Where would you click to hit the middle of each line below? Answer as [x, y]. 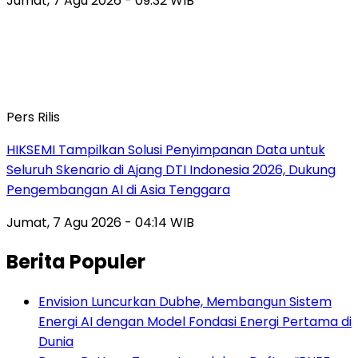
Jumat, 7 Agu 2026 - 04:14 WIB [100, 222]
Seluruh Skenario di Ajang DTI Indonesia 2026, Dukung [171, 169]
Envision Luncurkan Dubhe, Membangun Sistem [185, 302]
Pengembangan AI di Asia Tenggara [118, 189]
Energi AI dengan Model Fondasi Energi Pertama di [195, 322]
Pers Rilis [33, 117]
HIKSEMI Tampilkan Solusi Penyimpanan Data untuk [166, 149]
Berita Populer [76, 262]
